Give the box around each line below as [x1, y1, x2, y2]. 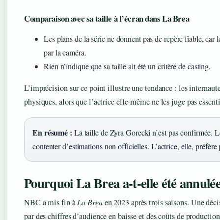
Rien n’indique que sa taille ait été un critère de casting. [44, 60, 211, 71]
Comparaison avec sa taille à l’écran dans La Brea [24, 12, 190, 25]
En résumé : [32, 126, 72, 138]
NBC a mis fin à [24, 196, 78, 208]
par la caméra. [44, 47, 86, 57]
